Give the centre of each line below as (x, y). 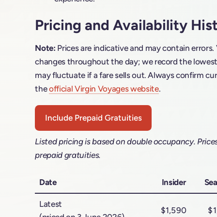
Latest (50, 204)
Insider (174, 182)
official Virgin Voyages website (104, 88)
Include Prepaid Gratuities (93, 117)
